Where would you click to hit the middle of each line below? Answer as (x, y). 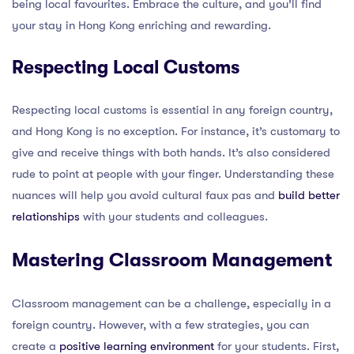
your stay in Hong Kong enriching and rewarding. (141, 25)
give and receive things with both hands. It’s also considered (171, 153)
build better (309, 195)
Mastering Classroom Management (172, 260)
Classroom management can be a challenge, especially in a (171, 303)
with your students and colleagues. (174, 217)
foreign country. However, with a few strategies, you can (160, 325)
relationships (46, 217)
